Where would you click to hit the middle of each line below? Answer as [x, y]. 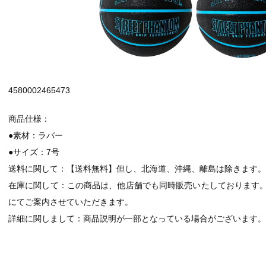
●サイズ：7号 [34, 152]
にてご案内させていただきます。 [71, 202]
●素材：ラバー [36, 135]
